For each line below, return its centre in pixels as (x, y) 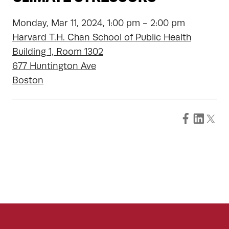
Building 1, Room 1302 (58, 52)
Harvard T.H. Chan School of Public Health (102, 37)
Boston (28, 80)
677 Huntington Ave (54, 66)
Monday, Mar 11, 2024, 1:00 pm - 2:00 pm (99, 23)
